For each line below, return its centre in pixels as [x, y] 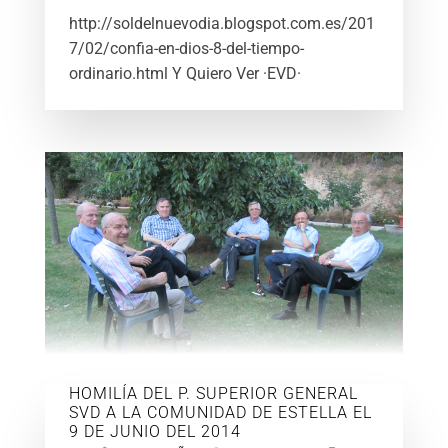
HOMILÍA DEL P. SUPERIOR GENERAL [213, 393]
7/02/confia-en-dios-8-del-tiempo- [186, 48]
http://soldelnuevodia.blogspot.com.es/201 [221, 23]
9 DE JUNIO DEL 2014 [154, 431]
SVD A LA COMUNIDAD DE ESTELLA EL [220, 412]
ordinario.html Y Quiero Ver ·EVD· [184, 73]
